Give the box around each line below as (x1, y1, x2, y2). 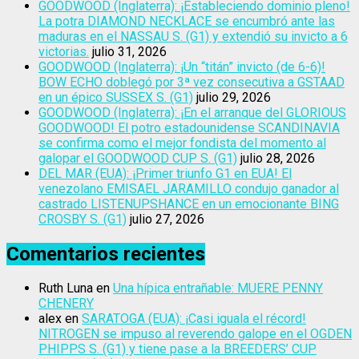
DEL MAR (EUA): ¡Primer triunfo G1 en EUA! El (38, 165, 292, 181)
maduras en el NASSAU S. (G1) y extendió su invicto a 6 (38, 28, 348, 44)
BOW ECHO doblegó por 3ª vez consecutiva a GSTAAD (38, 74, 345, 90)
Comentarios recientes (6, 242, 205, 265)
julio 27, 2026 (130, 211, 204, 227)
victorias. (38, 43, 89, 59)
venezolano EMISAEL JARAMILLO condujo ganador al (38, 180, 339, 196)
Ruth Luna (38, 280, 93, 296)
